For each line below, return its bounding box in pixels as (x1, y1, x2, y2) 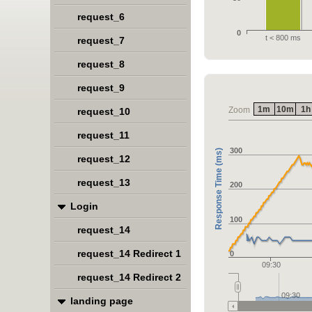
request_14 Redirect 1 (77, 248, 181, 259)
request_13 (77, 177, 130, 188)
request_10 (77, 106, 130, 117)
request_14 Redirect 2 (77, 272, 181, 283)
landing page (70, 295, 133, 306)
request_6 (77, 11, 125, 22)
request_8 (77, 58, 125, 70)
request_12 (77, 153, 130, 164)
